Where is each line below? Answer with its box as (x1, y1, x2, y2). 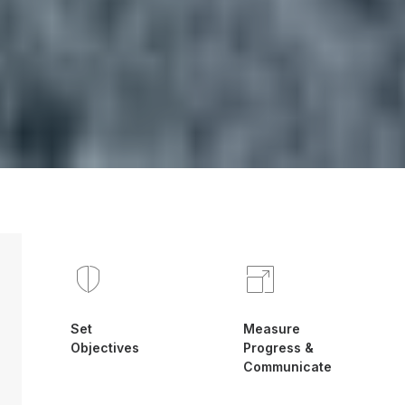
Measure (243, 321, 300, 336)
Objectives (71, 340, 139, 355)
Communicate (243, 359, 332, 374)
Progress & (243, 340, 314, 355)
